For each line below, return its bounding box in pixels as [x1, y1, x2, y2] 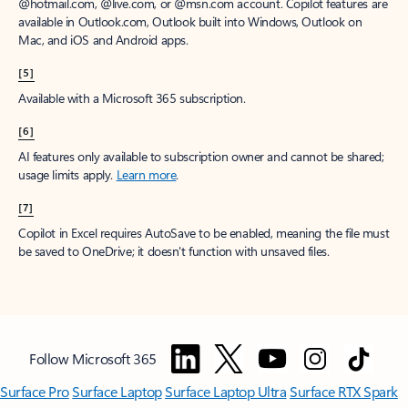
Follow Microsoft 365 [29, 349, 160, 369]
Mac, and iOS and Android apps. [18, 31, 189, 49]
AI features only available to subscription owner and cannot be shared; [18, 148, 384, 166]
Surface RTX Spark [290, 382, 398, 402]
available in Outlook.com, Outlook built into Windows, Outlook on [18, 13, 362, 31]
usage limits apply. [18, 166, 117, 184]
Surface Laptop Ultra [165, 382, 287, 402]
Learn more [116, 166, 177, 184]
